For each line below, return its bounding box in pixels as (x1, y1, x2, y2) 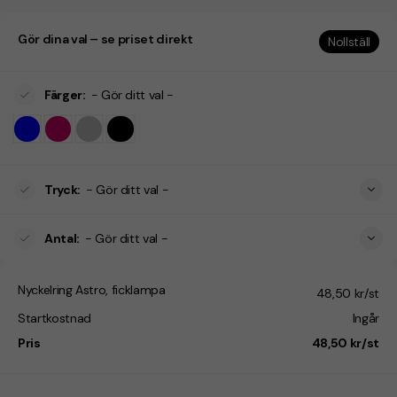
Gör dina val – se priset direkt (18, 31, 194, 47)
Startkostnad (18, 310, 91, 327)
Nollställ (328, 34, 370, 50)
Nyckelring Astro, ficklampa (18, 282, 166, 299)
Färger (44, 87, 82, 103)
